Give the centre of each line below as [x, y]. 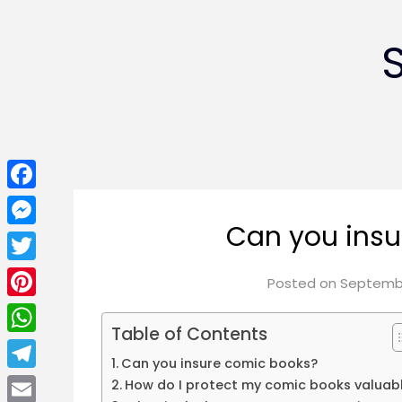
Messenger [46, 238]
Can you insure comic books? [220, 364]
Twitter [33, 274]
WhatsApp [45, 346]
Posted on [304, 284]
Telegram [42, 382]
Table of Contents [190, 335]
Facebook [43, 202]
